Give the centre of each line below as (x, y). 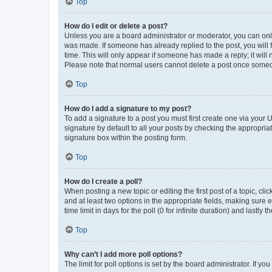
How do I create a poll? (103, 181)
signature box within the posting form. (126, 138)
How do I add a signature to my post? (128, 108)
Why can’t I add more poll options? (123, 254)
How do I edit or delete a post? (116, 26)
